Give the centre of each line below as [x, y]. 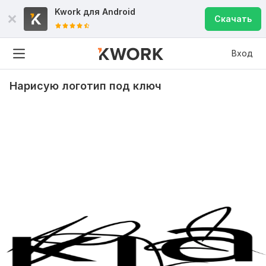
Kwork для [78, 12]
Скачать [233, 19]
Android [119, 12]
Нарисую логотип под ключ [85, 86]
